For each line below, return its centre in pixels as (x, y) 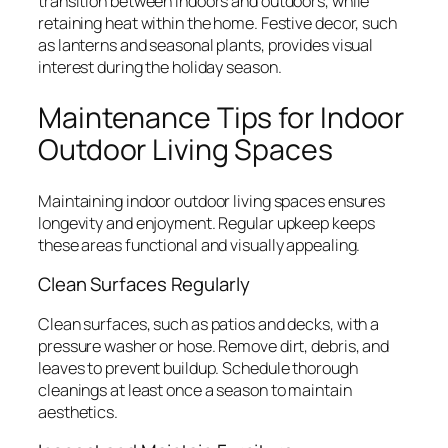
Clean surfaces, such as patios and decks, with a (209, 323)
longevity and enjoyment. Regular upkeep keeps (206, 222)
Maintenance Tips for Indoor (221, 117)
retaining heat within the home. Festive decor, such (217, 23)
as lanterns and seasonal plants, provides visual (206, 45)
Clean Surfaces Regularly (144, 284)
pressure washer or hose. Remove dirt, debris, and (214, 345)
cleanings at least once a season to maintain (195, 389)
